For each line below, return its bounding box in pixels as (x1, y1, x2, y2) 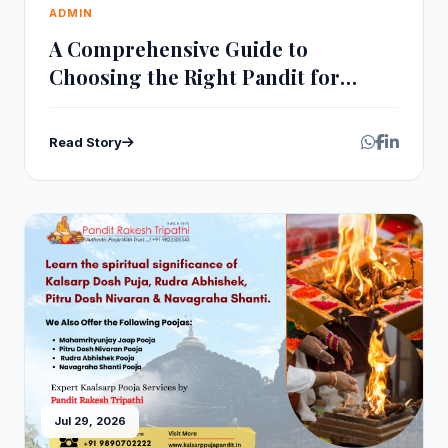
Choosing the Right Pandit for (49, 63, 340, 90)
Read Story (49, 133, 122, 150)
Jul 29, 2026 (54, 414, 126, 428)
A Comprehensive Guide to (49, 35, 308, 62)
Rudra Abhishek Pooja (49, 91, 261, 118)
